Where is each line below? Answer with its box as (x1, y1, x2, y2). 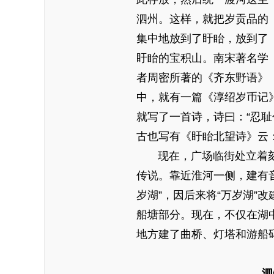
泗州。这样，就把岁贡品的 (136, 13, 268, 25)
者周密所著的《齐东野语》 (136, 72, 268, 84)
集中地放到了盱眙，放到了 (136, 32, 268, 45)
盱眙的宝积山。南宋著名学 (136, 52, 268, 64)
